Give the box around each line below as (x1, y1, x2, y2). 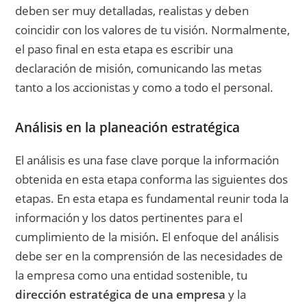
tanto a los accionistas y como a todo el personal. (15, 79, 274, 96)
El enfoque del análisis (159, 229, 280, 245)
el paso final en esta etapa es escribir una (15, 41, 234, 58)
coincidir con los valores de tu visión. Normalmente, (15, 22, 291, 38)
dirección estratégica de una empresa (15, 286, 226, 303)
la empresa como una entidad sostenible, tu (15, 267, 248, 284)
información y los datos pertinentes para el (15, 210, 243, 226)
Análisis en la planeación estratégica (15, 119, 241, 137)
